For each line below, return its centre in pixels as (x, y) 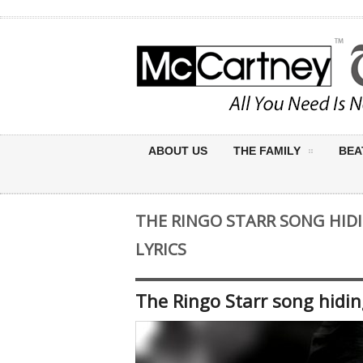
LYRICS (161, 249)
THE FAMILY (267, 151)
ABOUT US (178, 151)
